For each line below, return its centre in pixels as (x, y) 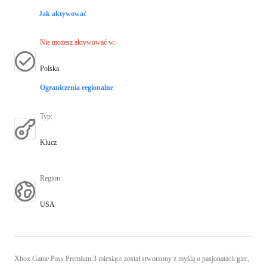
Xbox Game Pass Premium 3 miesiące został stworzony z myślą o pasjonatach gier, (132, 258)
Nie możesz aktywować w (77, 42)
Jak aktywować (63, 13)
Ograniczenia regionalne (77, 87)
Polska (49, 68)
